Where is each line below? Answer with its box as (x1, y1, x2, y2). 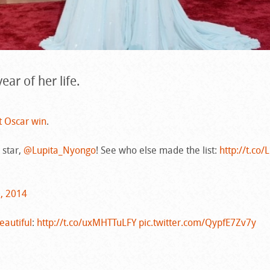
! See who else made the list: (95, 143, 219, 157)
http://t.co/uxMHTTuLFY (36, 215, 136, 229)
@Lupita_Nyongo (23, 143, 96, 157)
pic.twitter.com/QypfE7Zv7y (138, 215, 256, 229)
